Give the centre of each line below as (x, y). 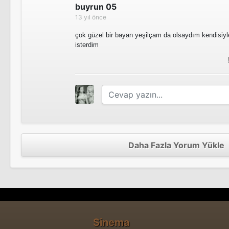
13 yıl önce (91, 17)
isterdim (87, 45)
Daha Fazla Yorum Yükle (176, 145)
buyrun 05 (96, 7)
